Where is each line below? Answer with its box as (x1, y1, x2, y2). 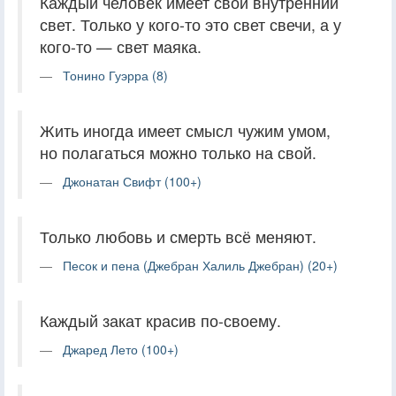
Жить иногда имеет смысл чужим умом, (40, 118, 331, 141)
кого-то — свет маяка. (40, 34, 202, 57)
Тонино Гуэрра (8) (63, 65, 168, 84)
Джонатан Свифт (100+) (63, 171, 202, 190)
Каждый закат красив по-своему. (40, 308, 281, 331)
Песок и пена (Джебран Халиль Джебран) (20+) (63, 255, 338, 274)
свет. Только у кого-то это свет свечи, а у (40, 12, 341, 35)
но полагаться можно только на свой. (40, 141, 316, 164)
